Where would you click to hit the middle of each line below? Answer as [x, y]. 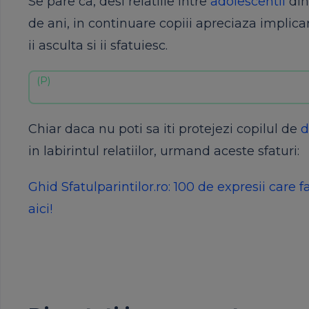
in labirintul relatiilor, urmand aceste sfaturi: [164, 151]
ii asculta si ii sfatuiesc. [98, 46]
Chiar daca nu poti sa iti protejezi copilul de [165, 129]
